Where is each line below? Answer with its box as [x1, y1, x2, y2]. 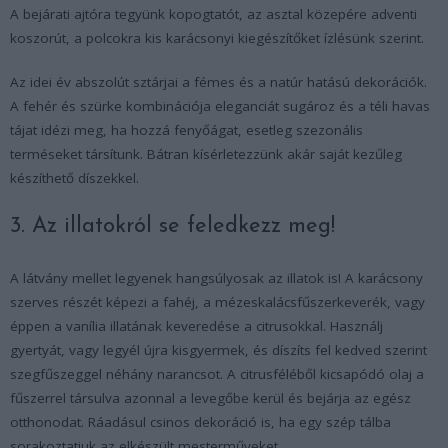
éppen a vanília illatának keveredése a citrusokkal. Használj [10, 316, 383, 335]
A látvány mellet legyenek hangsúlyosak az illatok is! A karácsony [10, 268, 423, 287]
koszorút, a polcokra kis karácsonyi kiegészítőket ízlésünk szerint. [10, 28, 424, 47]
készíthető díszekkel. [10, 168, 139, 187]
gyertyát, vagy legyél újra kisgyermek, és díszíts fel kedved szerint [10, 340, 427, 359]
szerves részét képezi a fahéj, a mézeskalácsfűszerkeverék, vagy [10, 292, 425, 311]
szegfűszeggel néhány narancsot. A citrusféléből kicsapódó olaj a [10, 364, 424, 383]
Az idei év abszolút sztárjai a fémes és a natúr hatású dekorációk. [10, 72, 427, 91]
